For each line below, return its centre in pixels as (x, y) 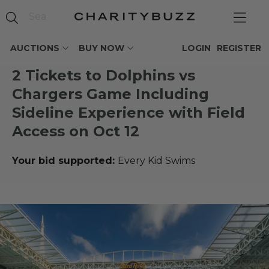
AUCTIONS (35, 48)
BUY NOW (101, 48)
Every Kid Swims (156, 161)
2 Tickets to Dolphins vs (104, 75)
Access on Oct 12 (76, 131)
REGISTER (239, 48)
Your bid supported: (65, 161)
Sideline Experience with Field (128, 113)
